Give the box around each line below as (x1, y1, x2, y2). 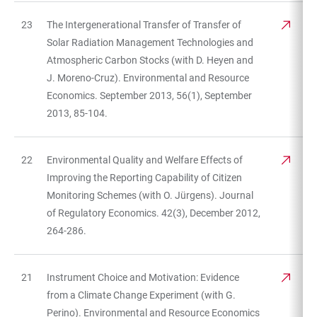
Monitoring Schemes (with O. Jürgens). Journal (47, 189, 253, 201)
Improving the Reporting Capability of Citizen (47, 171, 242, 183)
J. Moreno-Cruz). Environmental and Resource (47, 71, 249, 83)
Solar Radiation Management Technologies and (47, 36, 253, 48)
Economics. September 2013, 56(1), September (47, 89, 252, 101)
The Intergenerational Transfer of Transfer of (47, 18, 241, 30)
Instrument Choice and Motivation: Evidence (47, 271, 239, 283)
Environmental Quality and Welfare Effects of (47, 154, 243, 166)
